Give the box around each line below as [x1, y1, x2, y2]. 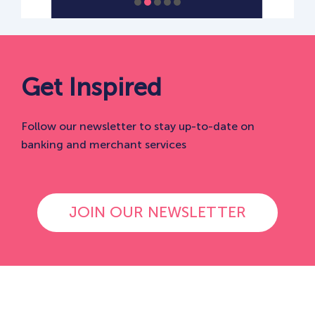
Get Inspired [21, 72, 162, 102]
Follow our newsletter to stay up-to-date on [21, 119, 255, 133]
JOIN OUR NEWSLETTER [69, 202, 246, 221]
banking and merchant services [21, 137, 186, 151]
